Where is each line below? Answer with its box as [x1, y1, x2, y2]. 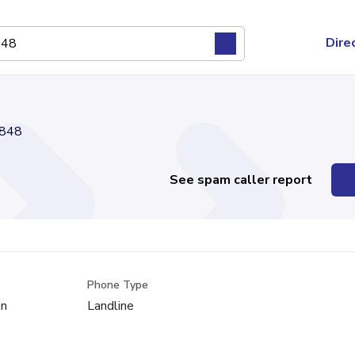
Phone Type [86, 277, 148, 292]
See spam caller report [170, 171, 313, 189]
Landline [86, 297, 134, 315]
